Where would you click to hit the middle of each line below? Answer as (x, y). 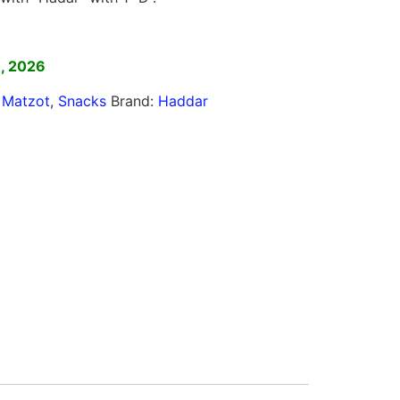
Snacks (82, 100)
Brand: (134, 100)
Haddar (183, 100)
